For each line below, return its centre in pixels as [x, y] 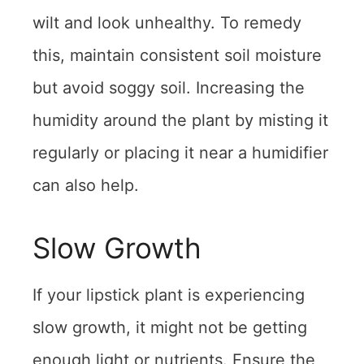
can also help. [86, 186]
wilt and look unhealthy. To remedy [167, 23]
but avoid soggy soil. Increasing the [169, 88]
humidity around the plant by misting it [180, 121]
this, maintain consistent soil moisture [177, 56]
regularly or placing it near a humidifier [180, 153]
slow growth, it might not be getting [170, 328]
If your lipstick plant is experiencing [169, 295]
